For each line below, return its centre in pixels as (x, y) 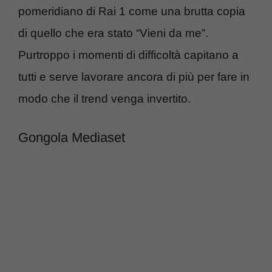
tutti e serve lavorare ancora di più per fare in (134, 76)
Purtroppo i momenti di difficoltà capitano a (128, 55)
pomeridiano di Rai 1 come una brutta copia (132, 11)
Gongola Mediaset (72, 138)
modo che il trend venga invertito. (104, 98)
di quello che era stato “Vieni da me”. (113, 33)
